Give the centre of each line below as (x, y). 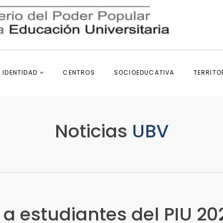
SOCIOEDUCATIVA (144, 73)
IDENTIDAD (21, 73)
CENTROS (79, 73)
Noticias (91, 131)
